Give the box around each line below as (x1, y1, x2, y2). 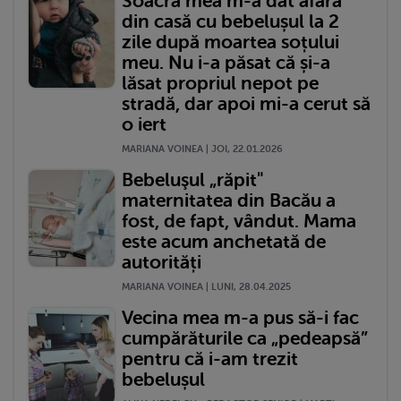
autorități (122, 251, 201, 273)
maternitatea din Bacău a (122, 189, 336, 211)
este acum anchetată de (122, 230, 326, 252)
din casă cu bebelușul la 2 (122, 10, 339, 32)
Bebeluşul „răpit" (122, 168, 263, 191)
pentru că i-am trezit (122, 347, 298, 370)
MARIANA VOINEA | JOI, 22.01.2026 (122, 142, 283, 155)
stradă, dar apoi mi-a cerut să (122, 92, 371, 115)
